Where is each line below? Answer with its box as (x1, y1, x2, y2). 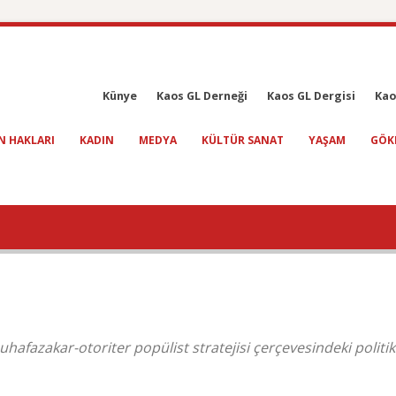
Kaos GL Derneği (156, 88, 247, 103)
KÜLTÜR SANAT (202, 133, 284, 148)
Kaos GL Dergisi (267, 88, 355, 103)
